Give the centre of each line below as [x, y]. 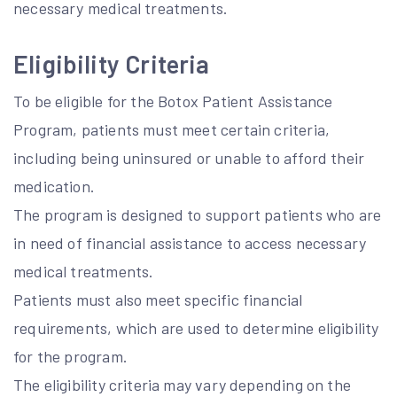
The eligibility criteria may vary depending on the [182, 385]
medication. [54, 186]
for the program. [70, 356]
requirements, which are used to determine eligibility [196, 328]
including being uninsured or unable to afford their [189, 158]
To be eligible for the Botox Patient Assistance [173, 101]
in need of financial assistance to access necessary [190, 243]
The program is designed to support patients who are [198, 214]
